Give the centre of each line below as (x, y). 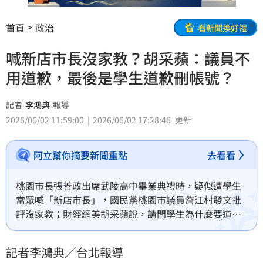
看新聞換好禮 (222, 27)
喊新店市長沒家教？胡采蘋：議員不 (128, 58)
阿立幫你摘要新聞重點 (80, 155)
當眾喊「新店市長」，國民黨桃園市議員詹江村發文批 (129, 200)
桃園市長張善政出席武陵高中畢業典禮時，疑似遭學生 (129, 186)
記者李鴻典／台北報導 (65, 252)
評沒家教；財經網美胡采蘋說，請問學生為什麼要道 (124, 214)
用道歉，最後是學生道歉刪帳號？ (120, 77)
